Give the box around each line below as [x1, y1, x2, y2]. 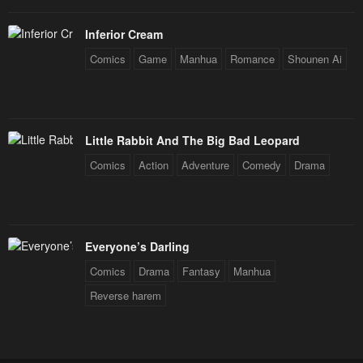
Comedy [242, 157, 281, 173]
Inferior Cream [85, 26, 163, 43]
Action [139, 157, 169, 173]
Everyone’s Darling [85, 238, 190, 255]
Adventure [181, 157, 229, 173]
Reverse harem [90, 288, 161, 304]
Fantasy [182, 263, 220, 280]
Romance [230, 51, 275, 67]
